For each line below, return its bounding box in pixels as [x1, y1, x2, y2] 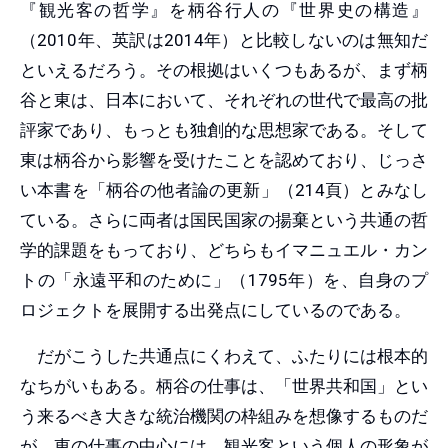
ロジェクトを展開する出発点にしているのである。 [20, 299, 411, 320]
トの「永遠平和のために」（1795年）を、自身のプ [20, 269, 428, 290]
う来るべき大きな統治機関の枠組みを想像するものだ [20, 405, 428, 426]
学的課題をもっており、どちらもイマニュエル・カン [20, 239, 428, 260]
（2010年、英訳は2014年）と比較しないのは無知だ [20, 29, 428, 50]
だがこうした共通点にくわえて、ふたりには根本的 [20, 345, 428, 366]
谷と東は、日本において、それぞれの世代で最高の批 [20, 89, 428, 110]
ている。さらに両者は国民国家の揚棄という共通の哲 [20, 209, 428, 230]
